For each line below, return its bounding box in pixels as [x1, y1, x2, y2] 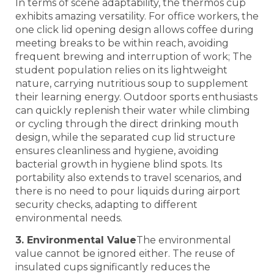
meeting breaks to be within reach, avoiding [15, 37, 229, 49]
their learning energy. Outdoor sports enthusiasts [15, 91, 257, 103]
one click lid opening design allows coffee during [15, 23, 254, 35]
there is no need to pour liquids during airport [15, 185, 240, 197]
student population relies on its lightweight [15, 64, 228, 76]
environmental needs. [15, 212, 132, 224]
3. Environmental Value [15, 234, 136, 246]
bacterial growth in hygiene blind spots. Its [15, 158, 222, 170]
